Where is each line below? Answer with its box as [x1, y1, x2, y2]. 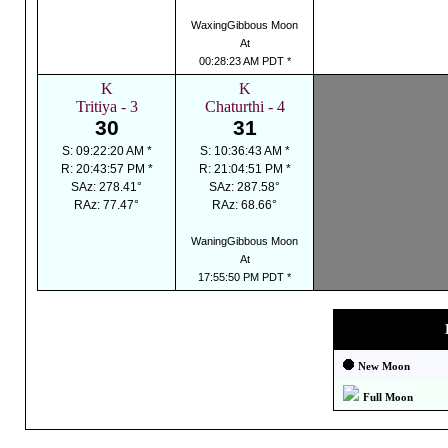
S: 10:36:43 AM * [199, 144, 290, 158]
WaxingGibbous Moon [191, 19, 298, 31]
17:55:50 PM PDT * [198, 271, 291, 283]
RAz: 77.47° [74, 198, 139, 212]
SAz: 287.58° [209, 180, 280, 194]
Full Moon [362, 392, 413, 403]
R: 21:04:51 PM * [198, 162, 291, 176]
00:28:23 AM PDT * [198, 55, 291, 67]
